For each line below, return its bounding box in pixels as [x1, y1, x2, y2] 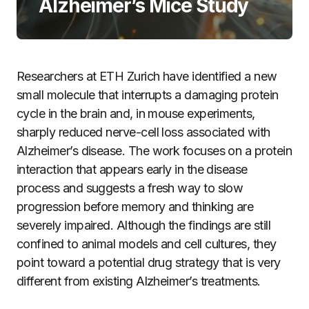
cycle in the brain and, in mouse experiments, [17, 106, 255, 121]
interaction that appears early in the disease [17, 162, 248, 177]
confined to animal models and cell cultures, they [17, 237, 277, 251]
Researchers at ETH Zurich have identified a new [17, 69, 277, 83]
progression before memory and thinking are [17, 199, 254, 214]
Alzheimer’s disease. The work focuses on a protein [17, 143, 292, 158]
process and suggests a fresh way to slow [17, 181, 243, 195]
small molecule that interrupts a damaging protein [17, 88, 279, 102]
